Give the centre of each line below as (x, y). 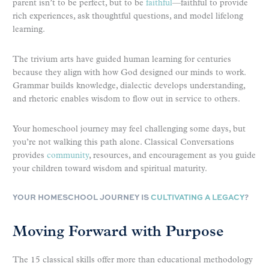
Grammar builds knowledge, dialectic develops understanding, (129, 86)
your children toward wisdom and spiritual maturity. (110, 169)
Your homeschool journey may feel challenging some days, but (129, 130)
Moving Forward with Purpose (118, 233)
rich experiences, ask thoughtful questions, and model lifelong (128, 17)
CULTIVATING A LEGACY (198, 197)
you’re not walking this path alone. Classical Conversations (123, 143)
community (68, 156)
